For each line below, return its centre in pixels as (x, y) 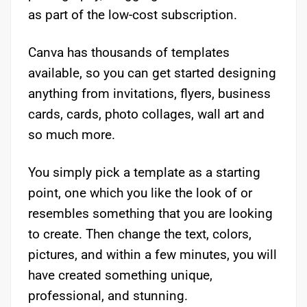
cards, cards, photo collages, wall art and (146, 114)
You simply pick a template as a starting (144, 172)
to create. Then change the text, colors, (140, 234)
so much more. (72, 134)
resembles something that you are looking (150, 213)
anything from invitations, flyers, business (149, 93)
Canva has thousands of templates (129, 52)
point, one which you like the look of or (140, 193)
